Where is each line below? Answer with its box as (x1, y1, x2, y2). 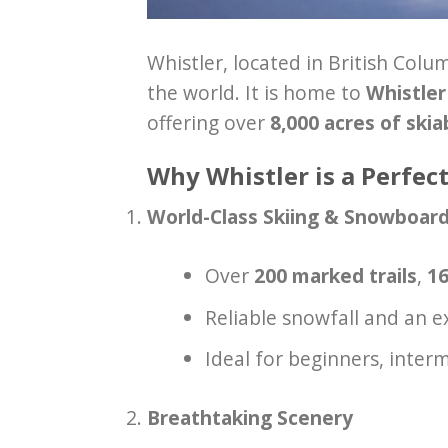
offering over (147, 108, 270, 136)
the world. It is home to (147, 78, 366, 106)
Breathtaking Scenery (147, 404, 353, 432)
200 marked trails (253, 262, 417, 290)
